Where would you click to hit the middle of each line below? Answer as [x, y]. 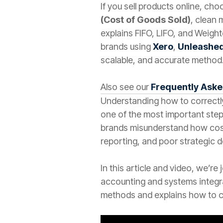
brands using [127, 47]
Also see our [126, 87]
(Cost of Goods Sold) [146, 20]
